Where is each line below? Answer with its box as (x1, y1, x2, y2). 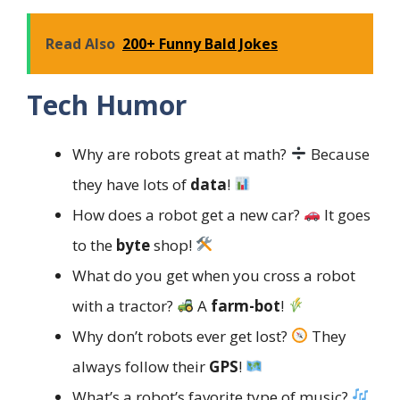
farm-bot (211, 295, 281, 316)
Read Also (46, 33, 115, 54)
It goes (321, 204, 371, 225)
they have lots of (72, 173, 190, 195)
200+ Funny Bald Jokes (122, 33, 278, 54)
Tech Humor (27, 86, 187, 123)
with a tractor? (72, 295, 177, 316)
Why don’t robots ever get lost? (72, 325, 291, 346)
